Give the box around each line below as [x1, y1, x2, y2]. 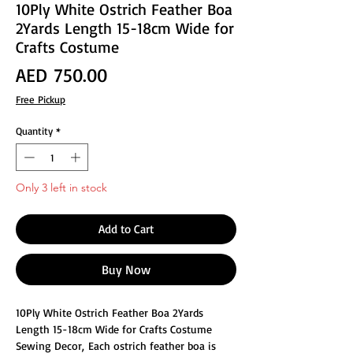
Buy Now [102, 262, 150, 278]
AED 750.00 [16, 62, 107, 87]
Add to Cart [98, 221, 154, 237]
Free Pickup [16, 92, 65, 106]
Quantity [16, 124, 53, 137]
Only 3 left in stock [16, 180, 107, 195]
